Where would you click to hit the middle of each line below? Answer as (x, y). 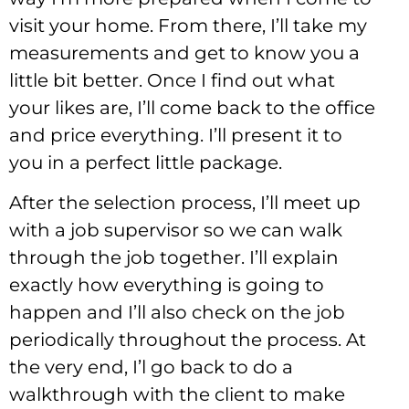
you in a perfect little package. (146, 162)
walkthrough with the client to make (177, 395)
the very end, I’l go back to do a (151, 367)
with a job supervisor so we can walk (176, 231)
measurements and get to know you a (184, 52)
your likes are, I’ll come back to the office (192, 107)
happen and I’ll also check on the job (177, 313)
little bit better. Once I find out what (172, 80)
